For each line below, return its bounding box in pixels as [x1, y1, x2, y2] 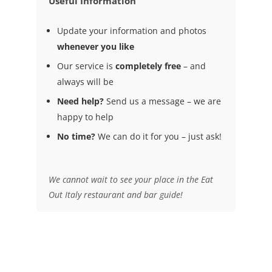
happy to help [56, 111, 114, 123]
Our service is [56, 60, 115, 72]
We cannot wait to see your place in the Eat [48, 174, 213, 185]
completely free [115, 60, 181, 72]
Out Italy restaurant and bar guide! [48, 189, 183, 200]
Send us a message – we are [103, 95, 221, 107]
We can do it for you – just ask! [95, 131, 222, 142]
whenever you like [56, 41, 134, 52]
